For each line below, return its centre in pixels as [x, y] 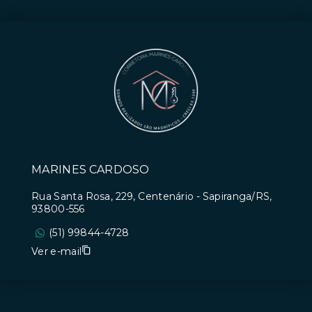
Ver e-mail [57, 251]
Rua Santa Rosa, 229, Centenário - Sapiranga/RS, [152, 196]
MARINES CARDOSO [91, 170]
